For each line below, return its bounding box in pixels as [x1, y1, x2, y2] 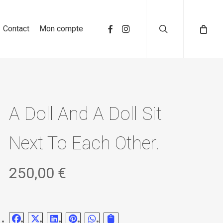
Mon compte [39, 24, 83, 33]
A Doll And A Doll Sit [9, 104, 162, 124]
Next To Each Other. [9, 133, 159, 154]
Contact [3, 24, 29, 33]
